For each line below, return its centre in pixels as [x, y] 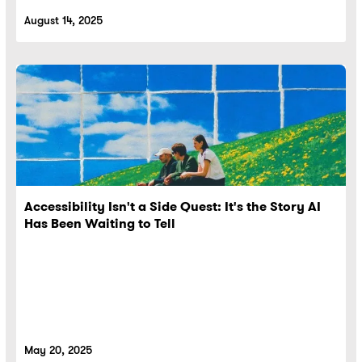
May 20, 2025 [58, 350]
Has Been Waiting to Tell [100, 224]
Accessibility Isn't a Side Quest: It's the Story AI [173, 207]
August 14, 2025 [63, 20]
